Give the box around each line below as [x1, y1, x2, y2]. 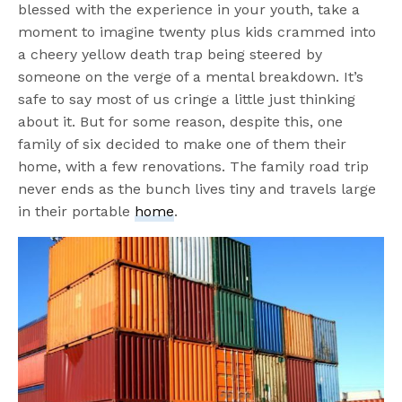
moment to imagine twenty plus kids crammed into [18, 23, 377, 41]
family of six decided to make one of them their [18, 135, 347, 153]
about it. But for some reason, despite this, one [18, 113, 344, 131]
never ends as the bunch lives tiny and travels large [18, 180, 377, 198]
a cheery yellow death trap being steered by [18, 46, 323, 64]
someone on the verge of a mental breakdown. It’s [18, 68, 364, 86]
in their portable [18, 203, 135, 221]
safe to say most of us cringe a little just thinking [18, 91, 356, 109]
